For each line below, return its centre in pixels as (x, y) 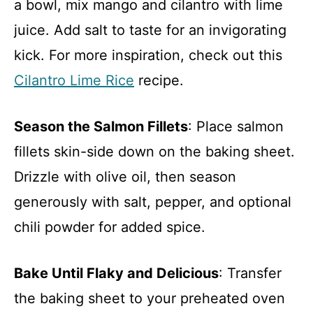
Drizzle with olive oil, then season (125, 176)
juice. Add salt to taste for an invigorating (150, 30)
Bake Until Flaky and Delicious (116, 273)
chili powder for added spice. (110, 227)
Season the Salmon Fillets (101, 126)
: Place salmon (236, 126)
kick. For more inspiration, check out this (148, 55)
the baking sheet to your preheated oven (150, 298)
